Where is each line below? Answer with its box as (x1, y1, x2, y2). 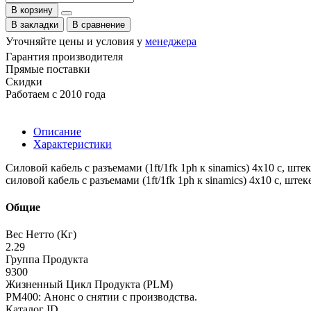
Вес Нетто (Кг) (6, 228, 76, 241)
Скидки (6, 75, 42, 87)
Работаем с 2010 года (6, 87, 106, 100)
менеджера (145, 35, 196, 47)
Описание (33, 125, 81, 137)
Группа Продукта (6, 253, 88, 266)
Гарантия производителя (6, 50, 123, 62)
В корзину (11, 4, 53, 15)
